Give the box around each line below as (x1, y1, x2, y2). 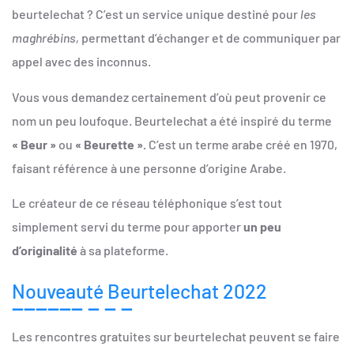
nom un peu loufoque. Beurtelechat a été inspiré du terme (12, 112, 332, 128)
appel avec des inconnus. (12, 54, 151, 70)
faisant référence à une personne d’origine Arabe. (12, 160, 286, 175)
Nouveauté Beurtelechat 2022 (12, 279, 267, 303)
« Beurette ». (75, 136, 146, 152)
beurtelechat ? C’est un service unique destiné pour (12, 6, 300, 22)
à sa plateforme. (77, 243, 168, 258)
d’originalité (12, 243, 77, 258)
